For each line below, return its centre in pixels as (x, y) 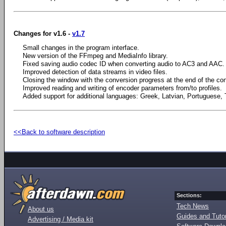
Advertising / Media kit (61, 219)
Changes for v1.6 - (43, 33)
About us (41, 209)
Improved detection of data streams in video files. (95, 72)
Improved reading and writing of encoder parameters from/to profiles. (122, 88)
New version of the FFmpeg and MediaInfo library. (95, 55)
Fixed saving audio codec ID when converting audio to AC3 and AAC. (124, 64)
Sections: (189, 195)
